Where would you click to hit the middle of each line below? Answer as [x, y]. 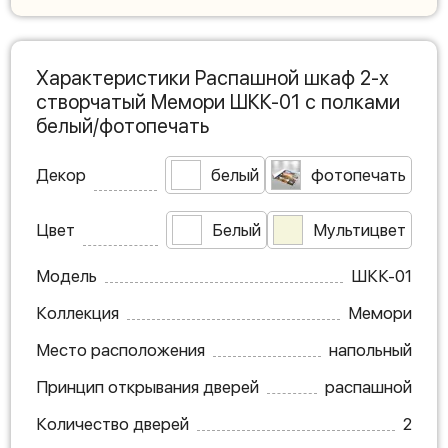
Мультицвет [359, 230]
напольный [370, 350]
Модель [66, 276]
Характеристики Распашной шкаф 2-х [212, 78]
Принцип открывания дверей [147, 387]
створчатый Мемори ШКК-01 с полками [218, 102]
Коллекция [77, 313]
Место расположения [120, 350]
